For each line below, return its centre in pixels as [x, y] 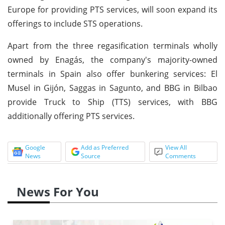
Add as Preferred [104, 147]
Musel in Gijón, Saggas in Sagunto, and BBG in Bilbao [113, 88]
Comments [181, 156]
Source [90, 156]
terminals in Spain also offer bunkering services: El [113, 74]
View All [176, 147]
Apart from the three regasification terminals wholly [113, 45]
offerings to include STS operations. [75, 23]
